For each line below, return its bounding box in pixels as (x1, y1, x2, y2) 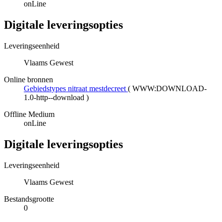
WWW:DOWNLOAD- (132, 84, 207, 93)
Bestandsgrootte (4, 194, 54, 203)
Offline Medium (4, 110, 55, 118)
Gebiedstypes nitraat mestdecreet (24, 84, 126, 93)
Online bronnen (4, 75, 53, 84)
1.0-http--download (24, 93, 84, 102)
